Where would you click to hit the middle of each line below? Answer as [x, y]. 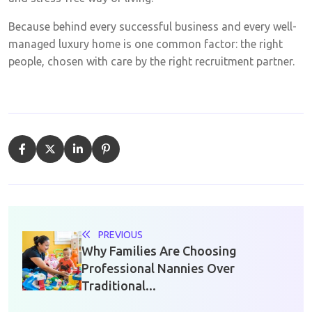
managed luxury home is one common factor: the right [146, 44]
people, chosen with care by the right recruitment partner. [151, 61]
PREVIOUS [120, 234]
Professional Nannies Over [158, 268]
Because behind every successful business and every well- [153, 26]
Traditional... [119, 285]
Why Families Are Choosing [159, 250]
